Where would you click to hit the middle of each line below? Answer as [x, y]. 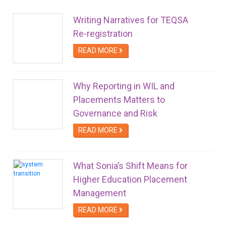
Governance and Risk [115, 114]
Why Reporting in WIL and [124, 86]
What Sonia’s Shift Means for [130, 166]
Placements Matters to [119, 100]
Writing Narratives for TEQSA [131, 20]
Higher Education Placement [130, 180]
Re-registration [103, 34]
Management [100, 193]
